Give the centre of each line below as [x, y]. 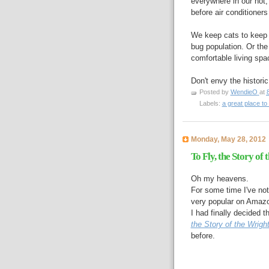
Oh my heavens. [219, 179]
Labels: [210, 104]
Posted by [215, 92]
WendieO [244, 92]
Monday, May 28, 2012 [228, 139]
